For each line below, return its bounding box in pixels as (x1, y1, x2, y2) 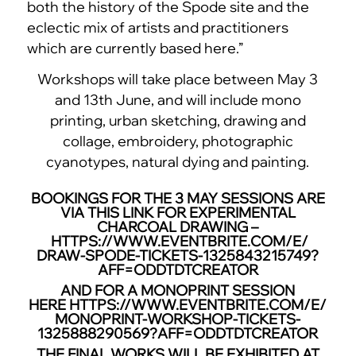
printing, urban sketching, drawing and (49, 111, 306, 130)
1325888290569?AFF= (37, 324, 194, 343)
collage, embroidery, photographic (62, 132, 293, 151)
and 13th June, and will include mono (54, 91, 301, 110)
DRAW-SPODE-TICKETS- (37, 246, 203, 265)
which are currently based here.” (26, 38, 244, 57)
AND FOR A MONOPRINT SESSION (60, 281, 296, 300)
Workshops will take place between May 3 (37, 70, 319, 89)
